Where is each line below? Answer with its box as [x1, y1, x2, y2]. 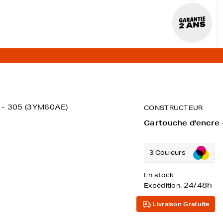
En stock [144, 171, 174, 179]
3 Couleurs [149, 148, 186, 157]
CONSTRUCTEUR [144, 104, 203, 112]
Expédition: [144, 181, 184, 190]
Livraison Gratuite [152, 200, 210, 208]
